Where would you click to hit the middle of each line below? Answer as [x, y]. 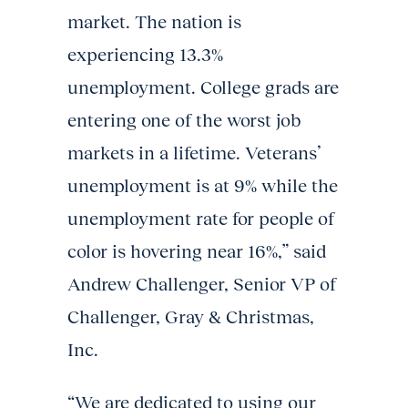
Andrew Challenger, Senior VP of [202, 284]
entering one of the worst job [184, 120]
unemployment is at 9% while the [203, 185]
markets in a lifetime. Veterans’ [194, 153]
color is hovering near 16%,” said [197, 251]
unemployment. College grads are [203, 87]
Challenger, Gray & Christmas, [191, 316]
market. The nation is [154, 21]
